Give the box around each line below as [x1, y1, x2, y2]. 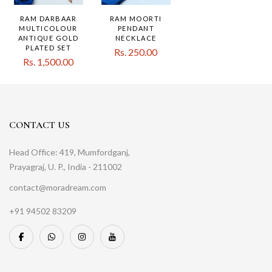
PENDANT [117, 24, 155, 32]
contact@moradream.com [9, 182, 106, 192]
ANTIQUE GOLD [18, 33, 79, 42]
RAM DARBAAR [19, 14, 77, 22]
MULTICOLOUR [19, 24, 78, 32]
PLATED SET [25, 43, 72, 52]
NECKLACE [115, 33, 157, 42]
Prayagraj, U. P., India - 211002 [9, 161, 122, 172]
